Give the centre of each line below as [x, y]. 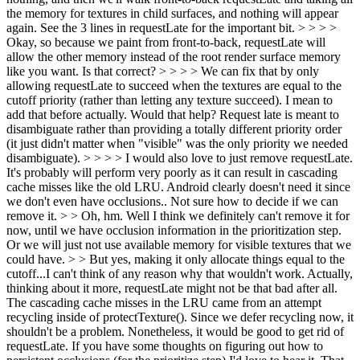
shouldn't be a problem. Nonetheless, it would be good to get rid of [175, 331]
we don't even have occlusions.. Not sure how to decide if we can [172, 201]
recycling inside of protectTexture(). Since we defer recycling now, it [180, 317]
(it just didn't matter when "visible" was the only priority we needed [177, 143]
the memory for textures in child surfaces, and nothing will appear [172, 13]
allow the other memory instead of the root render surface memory [174, 57]
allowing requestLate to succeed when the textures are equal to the [174, 86]
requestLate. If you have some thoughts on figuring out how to [165, 346]
